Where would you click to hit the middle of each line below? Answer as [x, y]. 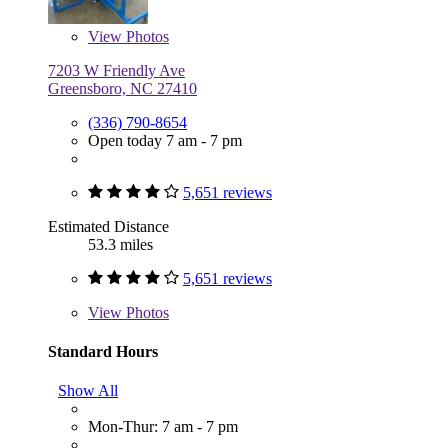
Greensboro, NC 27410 [122, 88]
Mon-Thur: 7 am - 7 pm [163, 427]
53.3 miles [120, 244]
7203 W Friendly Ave [116, 70]
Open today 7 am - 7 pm [165, 140]
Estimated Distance [108, 226]
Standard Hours [103, 351]
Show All [88, 391]
